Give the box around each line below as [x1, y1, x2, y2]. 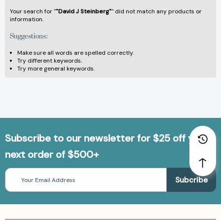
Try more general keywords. [17, 65, 95, 73]
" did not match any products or [111, 7, 202, 16]
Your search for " [10, 7, 56, 16]
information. [10, 15, 43, 24]
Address [5, 177, 29, 185]
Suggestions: [10, 31, 48, 41]
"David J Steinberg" [56, 7, 111, 16]
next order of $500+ [5, 148, 99, 161]
